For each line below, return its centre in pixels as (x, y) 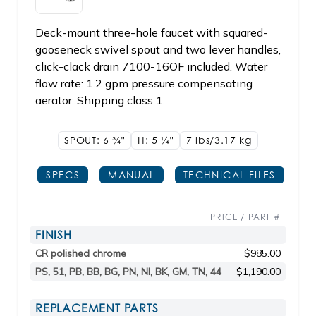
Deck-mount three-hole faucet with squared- (152, 32)
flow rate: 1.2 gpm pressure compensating (144, 83)
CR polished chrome (81, 253)
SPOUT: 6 (89, 140)
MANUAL (132, 175)
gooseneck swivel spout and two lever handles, (158, 49)
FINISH (54, 235)
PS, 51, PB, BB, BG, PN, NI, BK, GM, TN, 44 (128, 272)
